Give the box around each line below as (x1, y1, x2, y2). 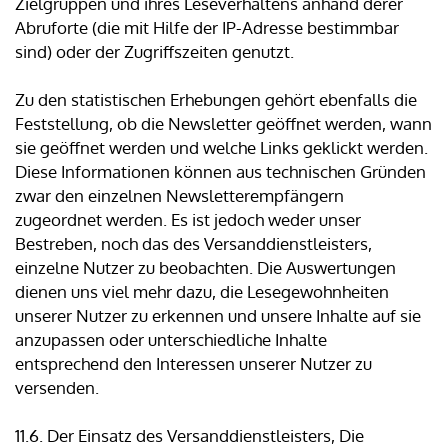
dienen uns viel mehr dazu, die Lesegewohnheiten (15, 281, 389, 303)
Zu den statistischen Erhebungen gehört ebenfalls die (15, 89, 417, 111)
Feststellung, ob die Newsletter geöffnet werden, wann (15, 113, 432, 135)
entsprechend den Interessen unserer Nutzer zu (15, 353, 372, 375)
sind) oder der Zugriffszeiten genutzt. (15, 41, 294, 63)
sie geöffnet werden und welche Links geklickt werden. (15, 137, 428, 159)
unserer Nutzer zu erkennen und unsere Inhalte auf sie (15, 305, 421, 327)
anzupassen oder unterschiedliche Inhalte (15, 329, 327, 351)
